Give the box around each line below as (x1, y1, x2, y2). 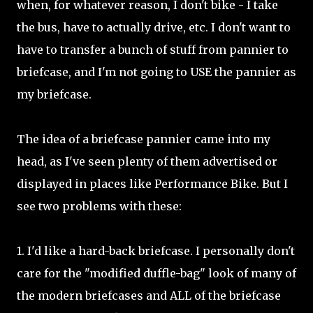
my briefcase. (17, 87, 92, 101)
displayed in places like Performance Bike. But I (17, 177, 288, 191)
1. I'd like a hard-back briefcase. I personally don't (17, 244, 295, 258)
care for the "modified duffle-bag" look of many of (17, 266, 296, 280)
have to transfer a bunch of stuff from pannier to (17, 43, 289, 57)
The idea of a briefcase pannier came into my (17, 132, 270, 146)
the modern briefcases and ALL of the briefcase (17, 289, 281, 303)
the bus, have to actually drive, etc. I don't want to (17, 20, 291, 34)
